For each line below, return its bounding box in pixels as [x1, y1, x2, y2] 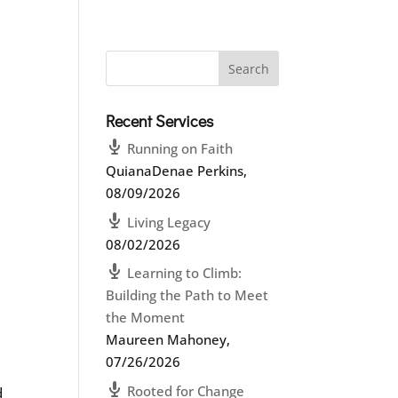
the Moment [106, 308, 186, 326]
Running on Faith [127, 139, 234, 157]
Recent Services [106, 110, 214, 131]
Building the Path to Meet [106, 286, 269, 304]
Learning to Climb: [127, 264, 243, 282]
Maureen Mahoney [106, 330, 227, 348]
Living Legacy [127, 212, 211, 231]
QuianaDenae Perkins [106, 162, 244, 179]
